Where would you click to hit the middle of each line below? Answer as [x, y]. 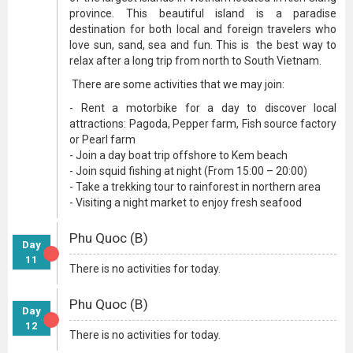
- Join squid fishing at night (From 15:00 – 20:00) [189, 171]
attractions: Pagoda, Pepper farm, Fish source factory [203, 124]
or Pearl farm [103, 139]
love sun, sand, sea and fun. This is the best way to [203, 45]
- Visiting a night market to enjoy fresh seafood [186, 203]
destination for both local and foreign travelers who [203, 29]
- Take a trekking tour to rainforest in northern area [195, 187]
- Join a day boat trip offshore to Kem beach [179, 155]
